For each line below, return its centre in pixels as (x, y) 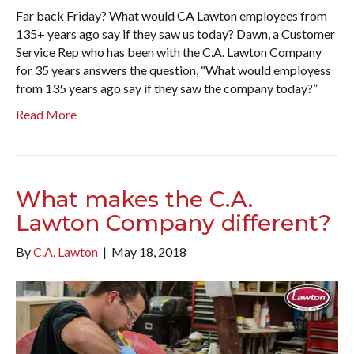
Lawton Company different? (173, 222)
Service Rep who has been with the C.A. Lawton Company (169, 51)
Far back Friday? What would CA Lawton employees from (171, 15)
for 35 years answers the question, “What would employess (173, 70)
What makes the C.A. (134, 199)
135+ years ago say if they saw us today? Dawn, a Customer (175, 33)
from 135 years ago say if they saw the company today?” (167, 88)
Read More (46, 114)
